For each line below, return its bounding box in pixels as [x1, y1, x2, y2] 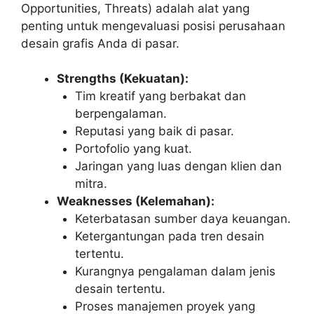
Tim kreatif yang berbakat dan [74, 89, 246, 104]
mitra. [74, 177, 107, 191]
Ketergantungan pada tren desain [74, 229, 264, 244]
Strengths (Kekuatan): [57, 71, 189, 86]
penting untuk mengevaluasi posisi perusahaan [21, 18, 285, 33]
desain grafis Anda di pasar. [21, 36, 179, 50]
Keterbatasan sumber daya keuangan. [74, 212, 291, 226]
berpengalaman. [74, 107, 167, 121]
